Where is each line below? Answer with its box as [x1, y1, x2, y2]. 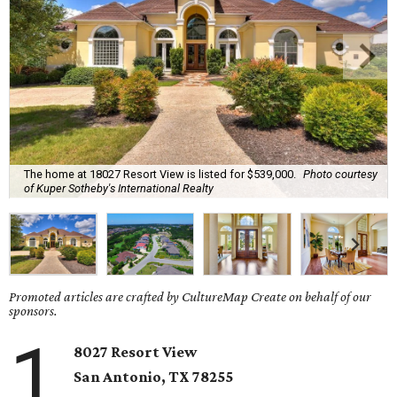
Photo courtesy [303, 167, 378, 181]
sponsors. [9, 303, 58, 319]
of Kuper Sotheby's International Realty [24, 181, 214, 195]
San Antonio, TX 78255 [74, 368, 234, 386]
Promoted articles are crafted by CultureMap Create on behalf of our [9, 289, 371, 305]
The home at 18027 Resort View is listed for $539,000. [24, 167, 296, 181]
